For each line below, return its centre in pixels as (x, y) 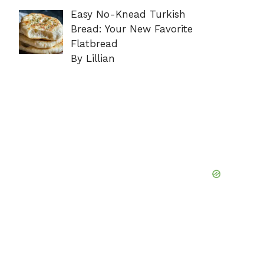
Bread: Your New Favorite (131, 29)
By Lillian (93, 58)
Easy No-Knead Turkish (128, 14)
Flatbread (94, 43)
